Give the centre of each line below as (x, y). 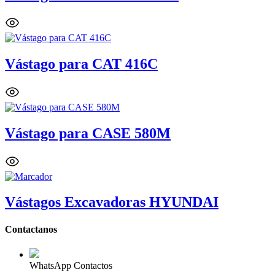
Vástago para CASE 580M (88, 133)
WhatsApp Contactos (71, 265)
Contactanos (31, 229)
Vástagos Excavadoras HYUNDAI (112, 202)
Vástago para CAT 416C (81, 64)
